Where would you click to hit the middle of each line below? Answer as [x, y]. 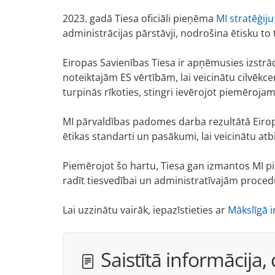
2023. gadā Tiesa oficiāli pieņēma [139, 18]
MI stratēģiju [245, 18]
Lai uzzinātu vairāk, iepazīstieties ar [145, 210]
